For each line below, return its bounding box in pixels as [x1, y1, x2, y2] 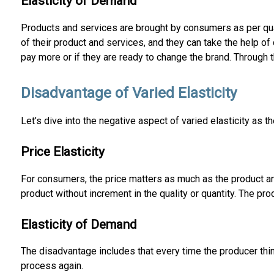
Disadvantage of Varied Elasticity [20, 84, 237, 102]
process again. [20, 260, 83, 272]
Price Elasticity [20, 144, 105, 159]
